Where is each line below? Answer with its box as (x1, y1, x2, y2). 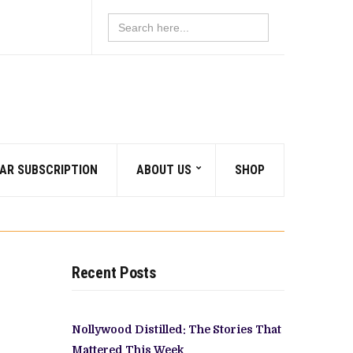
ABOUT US (136, 162, 191, 177)
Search (107, 11, 145, 26)
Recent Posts (72, 262, 156, 282)
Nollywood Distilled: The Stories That (72, 322, 281, 336)
